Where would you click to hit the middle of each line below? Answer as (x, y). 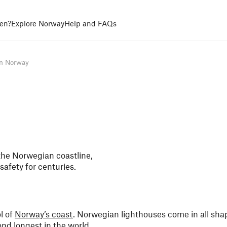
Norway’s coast (44, 214)
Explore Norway (38, 23)
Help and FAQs (90, 23)
